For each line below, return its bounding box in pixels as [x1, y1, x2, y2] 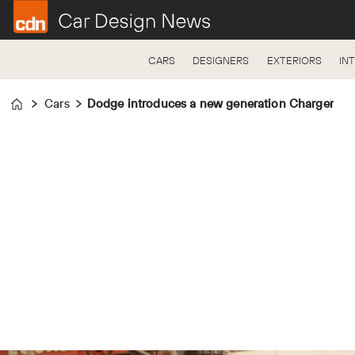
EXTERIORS [266, 54, 322, 67]
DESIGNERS [193, 54, 250, 67]
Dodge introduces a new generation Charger [86, 96, 334, 111]
